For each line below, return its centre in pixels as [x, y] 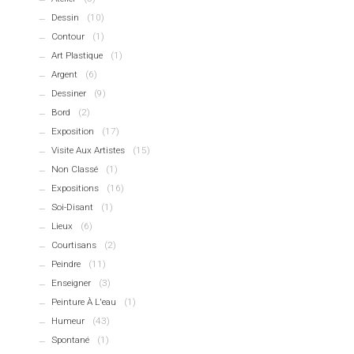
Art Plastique [77, 56]
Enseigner [72, 283]
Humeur [68, 321]
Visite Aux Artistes [88, 151]
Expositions [75, 188]
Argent [65, 75]
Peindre [66, 264]
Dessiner [69, 94]
